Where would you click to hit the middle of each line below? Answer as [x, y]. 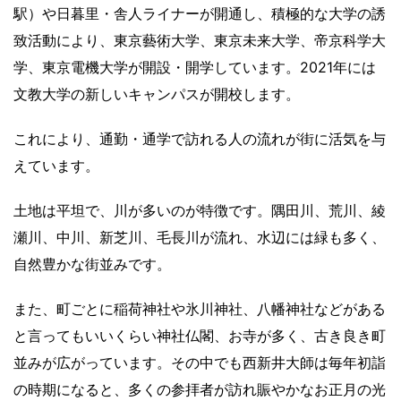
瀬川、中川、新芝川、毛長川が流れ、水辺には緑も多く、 [200, 237]
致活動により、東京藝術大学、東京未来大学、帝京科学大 [200, 40]
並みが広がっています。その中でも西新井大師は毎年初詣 [200, 362]
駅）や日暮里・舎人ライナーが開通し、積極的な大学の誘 [200, 13]
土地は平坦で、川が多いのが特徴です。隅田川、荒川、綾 [200, 210]
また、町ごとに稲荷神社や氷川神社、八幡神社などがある [200, 308]
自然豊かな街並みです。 [92, 264]
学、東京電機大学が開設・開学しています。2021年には [195, 67]
